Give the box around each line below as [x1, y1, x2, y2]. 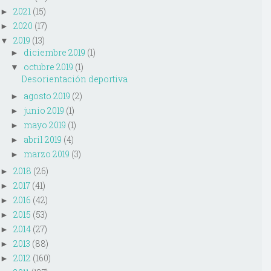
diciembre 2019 [23, 46, 85, 58]
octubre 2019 [23, 60, 73, 73]
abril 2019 [23, 133, 62, 145]
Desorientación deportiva [21, 73, 128, 85]
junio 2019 [23, 104, 64, 116]
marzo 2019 [23, 148, 70, 160]
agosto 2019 [23, 90, 70, 102]
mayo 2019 [23, 119, 66, 131]
